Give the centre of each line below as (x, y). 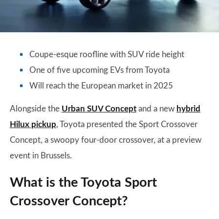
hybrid (188, 109)
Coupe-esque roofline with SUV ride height (107, 55)
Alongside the (36, 109)
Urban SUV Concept (99, 109)
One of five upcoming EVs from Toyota (99, 70)
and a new (156, 109)
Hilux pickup (33, 124)
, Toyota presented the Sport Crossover (127, 124)
